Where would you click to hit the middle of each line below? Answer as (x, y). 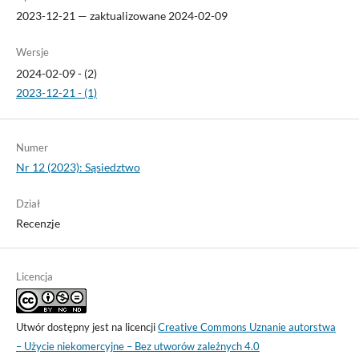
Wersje (32, 52)
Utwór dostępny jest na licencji (87, 327)
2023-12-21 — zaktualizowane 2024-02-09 (121, 16)
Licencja (34, 277)
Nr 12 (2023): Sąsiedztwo (78, 167)
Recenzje (38, 224)
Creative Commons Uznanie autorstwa (246, 327)
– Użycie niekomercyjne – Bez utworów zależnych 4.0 (137, 347)
